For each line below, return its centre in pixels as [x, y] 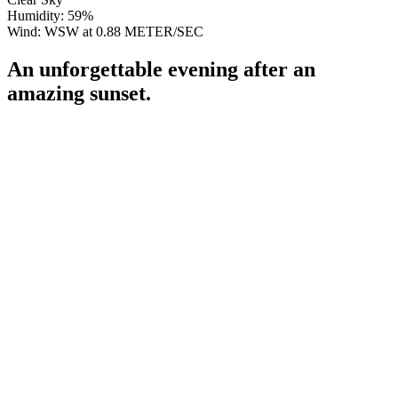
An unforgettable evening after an [161, 70]
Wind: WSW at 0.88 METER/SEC [105, 32]
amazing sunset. [79, 94]
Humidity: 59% [50, 16]
